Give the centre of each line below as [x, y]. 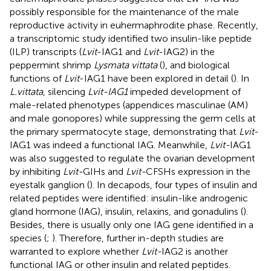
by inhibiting [36, 171]
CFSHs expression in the [198, 171]
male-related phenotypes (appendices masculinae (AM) [129, 105]
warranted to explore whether [76, 251]
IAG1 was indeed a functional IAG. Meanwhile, [110, 145]
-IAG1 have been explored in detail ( [156, 78]
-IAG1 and [120, 51]
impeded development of [184, 91]
